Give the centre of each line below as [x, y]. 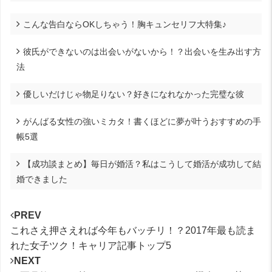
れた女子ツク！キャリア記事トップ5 [91, 245]
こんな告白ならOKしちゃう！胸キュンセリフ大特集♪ [125, 24]
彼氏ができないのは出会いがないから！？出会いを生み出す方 [142, 51]
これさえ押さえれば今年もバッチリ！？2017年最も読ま [133, 230]
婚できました [42, 179]
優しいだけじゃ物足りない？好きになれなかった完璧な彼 [134, 94]
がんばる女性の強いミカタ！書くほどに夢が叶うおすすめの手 [142, 121]
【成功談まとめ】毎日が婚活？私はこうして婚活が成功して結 [142, 164]
